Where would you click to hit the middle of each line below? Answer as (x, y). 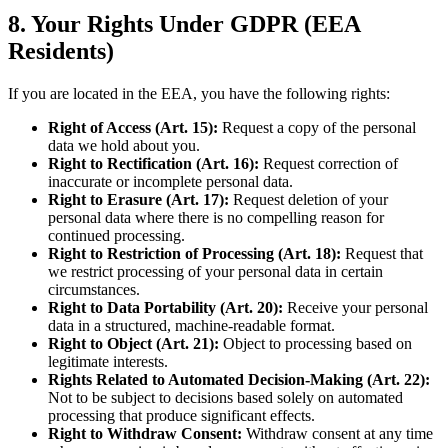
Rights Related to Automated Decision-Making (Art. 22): (239, 380)
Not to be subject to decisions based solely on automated (225, 398)
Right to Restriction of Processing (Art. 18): (194, 254)
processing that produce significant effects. (181, 416)
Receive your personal (355, 308)
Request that (382, 254)
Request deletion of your (308, 200)
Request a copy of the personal (317, 128)
